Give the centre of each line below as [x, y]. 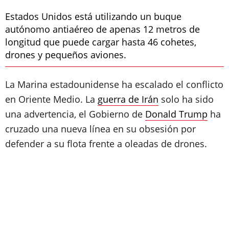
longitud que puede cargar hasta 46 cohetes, [101, 42]
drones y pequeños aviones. [66, 55]
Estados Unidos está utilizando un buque [93, 16]
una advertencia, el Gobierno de [75, 114]
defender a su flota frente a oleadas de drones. [106, 144]
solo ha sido [186, 99]
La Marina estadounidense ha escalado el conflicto [114, 84]
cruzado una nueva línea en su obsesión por [100, 129]
